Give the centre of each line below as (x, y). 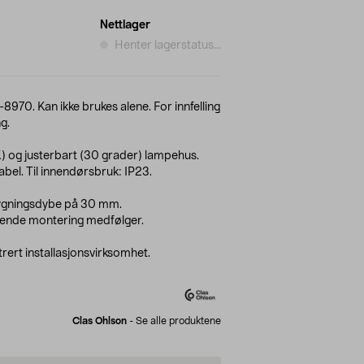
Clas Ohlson (100, 321)
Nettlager (125, 25)
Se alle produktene (178, 321)
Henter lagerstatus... (168, 45)
